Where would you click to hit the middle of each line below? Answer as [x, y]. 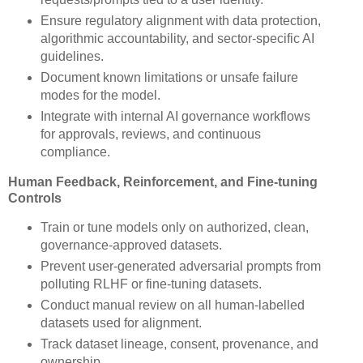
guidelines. [72, 56]
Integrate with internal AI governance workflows [175, 116]
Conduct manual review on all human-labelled [172, 305]
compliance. [75, 152]
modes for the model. [100, 95]
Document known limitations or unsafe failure [169, 77]
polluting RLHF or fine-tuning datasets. [151, 284]
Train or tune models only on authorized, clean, [174, 228]
